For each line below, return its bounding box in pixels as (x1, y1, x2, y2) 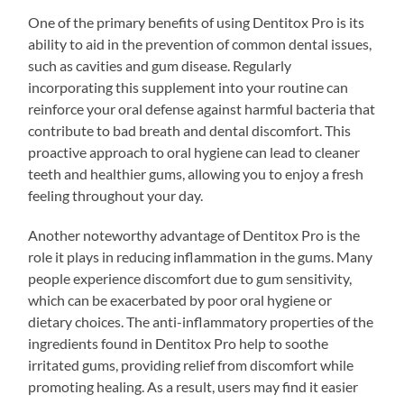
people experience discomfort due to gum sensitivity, (28, 269, 353, 287)
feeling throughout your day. (28, 186, 204, 204)
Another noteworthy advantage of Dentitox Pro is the (28, 225, 361, 243)
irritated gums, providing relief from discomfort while (28, 355, 354, 373)
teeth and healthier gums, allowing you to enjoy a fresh (28, 164, 364, 182)
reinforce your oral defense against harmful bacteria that (28, 99, 376, 117)
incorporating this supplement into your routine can (28, 78, 349, 96)
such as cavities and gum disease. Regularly (28, 56, 292, 74)
